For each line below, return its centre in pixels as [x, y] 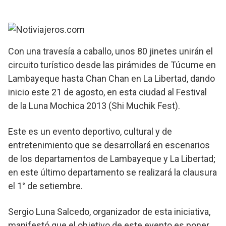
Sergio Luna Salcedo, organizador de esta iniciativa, [109, 211]
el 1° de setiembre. [45, 186]
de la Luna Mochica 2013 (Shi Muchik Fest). [94, 105]
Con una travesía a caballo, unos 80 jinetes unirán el [110, 51]
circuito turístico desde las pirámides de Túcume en [112, 65]
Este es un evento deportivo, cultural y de [90, 131]
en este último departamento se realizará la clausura [112, 172]
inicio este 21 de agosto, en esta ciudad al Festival [107, 92]
